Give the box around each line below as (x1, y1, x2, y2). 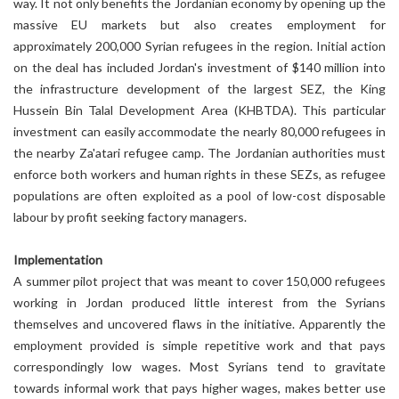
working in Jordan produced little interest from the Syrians (13, 295, 386, 310)
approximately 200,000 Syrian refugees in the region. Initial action (13, 38, 386, 53)
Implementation (13, 252, 102, 267)
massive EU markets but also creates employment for (13, 17, 386, 32)
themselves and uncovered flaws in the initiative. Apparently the (13, 316, 386, 331)
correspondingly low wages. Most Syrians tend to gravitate (13, 359, 386, 374)
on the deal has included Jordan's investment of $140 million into (13, 60, 386, 75)
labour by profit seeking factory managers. (13, 209, 247, 224)
